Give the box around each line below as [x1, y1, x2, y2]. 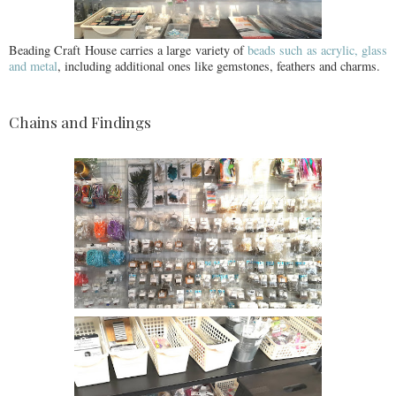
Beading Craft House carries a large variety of [9, 41, 247, 58]
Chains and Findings [9, 111, 155, 132]
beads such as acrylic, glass [247, 41, 387, 58]
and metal [9, 57, 57, 74]
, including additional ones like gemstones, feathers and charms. [57, 57, 380, 74]
